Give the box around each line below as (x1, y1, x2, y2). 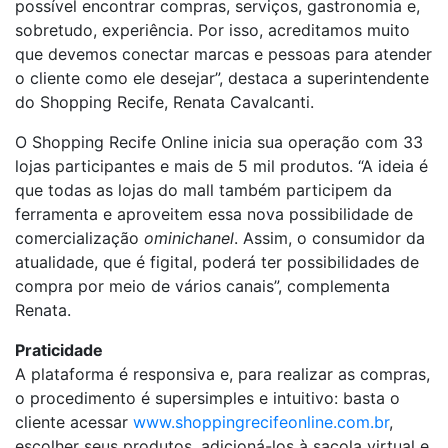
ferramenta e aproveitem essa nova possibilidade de (15, 204, 413, 224)
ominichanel (144, 228, 234, 248)
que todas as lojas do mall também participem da (15, 180, 392, 200)
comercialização (15, 228, 144, 248)
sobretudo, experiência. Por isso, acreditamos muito (15, 20, 410, 40)
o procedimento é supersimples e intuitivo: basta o (15, 388, 400, 408)
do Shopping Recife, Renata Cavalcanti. (15, 92, 314, 112)
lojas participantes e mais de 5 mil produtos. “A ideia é (15, 156, 428, 176)
